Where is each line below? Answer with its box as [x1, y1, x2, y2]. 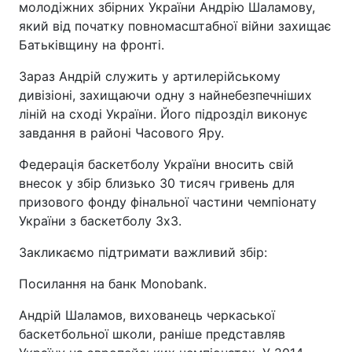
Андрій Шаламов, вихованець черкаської [19, 306, 275, 323]
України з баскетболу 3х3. [19, 212, 181, 229]
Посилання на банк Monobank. [19, 275, 207, 291]
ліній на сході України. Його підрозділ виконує [19, 105, 308, 122]
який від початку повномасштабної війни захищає [19, 17, 332, 34]
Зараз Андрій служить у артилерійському [19, 68, 280, 84]
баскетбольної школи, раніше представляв [19, 325, 285, 342]
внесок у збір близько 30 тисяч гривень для [19, 174, 295, 191]
